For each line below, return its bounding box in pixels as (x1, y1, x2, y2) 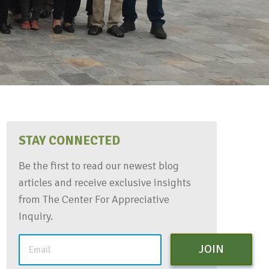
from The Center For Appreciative (19, 193, 169, 206)
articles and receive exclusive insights (19, 176, 191, 189)
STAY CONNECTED (19, 133, 120, 148)
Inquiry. (19, 210, 53, 223)
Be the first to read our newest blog (19, 159, 179, 172)
